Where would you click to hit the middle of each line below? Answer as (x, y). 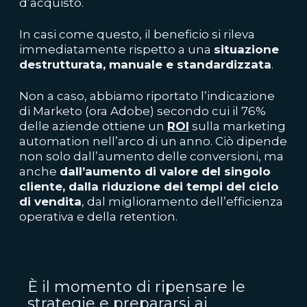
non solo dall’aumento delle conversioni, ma (151, 156)
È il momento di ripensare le (136, 287)
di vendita (50, 201)
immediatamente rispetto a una (116, 49)
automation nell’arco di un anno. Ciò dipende (153, 141)
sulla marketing (237, 126)
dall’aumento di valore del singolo (165, 171)
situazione (246, 49)
